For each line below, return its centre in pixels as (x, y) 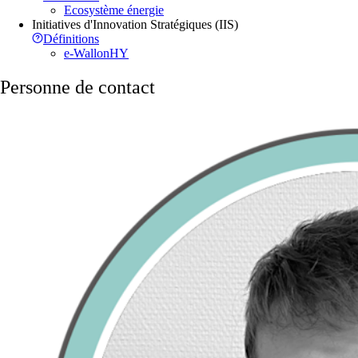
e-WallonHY (96, 53)
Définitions (71, 38)
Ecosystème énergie (114, 10)
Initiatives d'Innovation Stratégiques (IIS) (135, 24)
